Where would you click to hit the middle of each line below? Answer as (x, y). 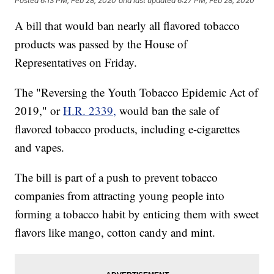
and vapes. (40, 147)
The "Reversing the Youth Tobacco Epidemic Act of (137, 92)
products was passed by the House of (101, 44)
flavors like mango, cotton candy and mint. (115, 232)
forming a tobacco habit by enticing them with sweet (137, 214)
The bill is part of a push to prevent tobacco (117, 177)
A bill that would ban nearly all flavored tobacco (128, 26)
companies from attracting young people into (120, 196)
